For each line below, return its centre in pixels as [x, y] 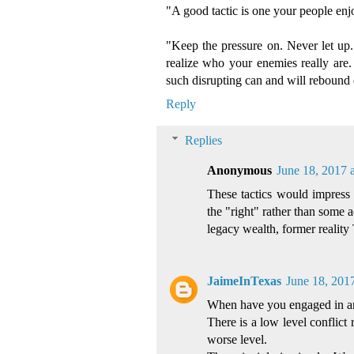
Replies [204, 141]
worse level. [237, 340]
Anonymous [239, 171]
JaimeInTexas [244, 281]
